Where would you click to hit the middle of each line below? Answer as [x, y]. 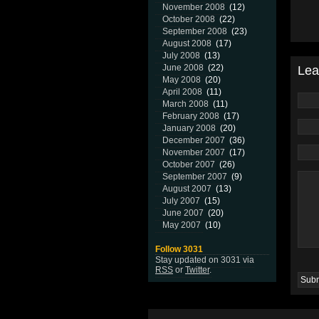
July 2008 [181, 56]
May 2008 [182, 80]
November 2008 [194, 7]
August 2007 [187, 189]
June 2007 [183, 213]
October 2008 [189, 19]
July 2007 [181, 201]
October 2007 [189, 164]
